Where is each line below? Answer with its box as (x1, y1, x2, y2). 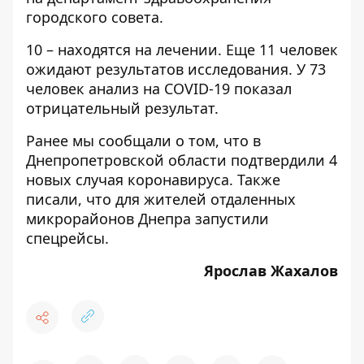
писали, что (26, 189, 115, 209)
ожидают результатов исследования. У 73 (26, 59, 326, 79)
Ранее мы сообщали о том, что (26, 131, 253, 150)
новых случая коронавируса (26, 170, 229, 189)
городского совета (26, 7, 159, 27)
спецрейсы (26, 228, 105, 248)
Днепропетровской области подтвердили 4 (26, 150, 337, 170)
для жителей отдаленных (115, 189, 296, 209)
